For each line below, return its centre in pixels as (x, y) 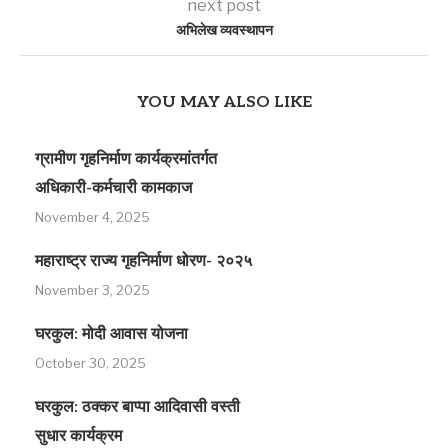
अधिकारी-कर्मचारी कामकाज (113, 188)
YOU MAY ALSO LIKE (224, 102)
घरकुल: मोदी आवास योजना (111, 334)
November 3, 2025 (92, 289)
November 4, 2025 (92, 216)
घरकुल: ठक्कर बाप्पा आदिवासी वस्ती (137, 407)
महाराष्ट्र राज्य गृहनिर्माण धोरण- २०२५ (143, 261)
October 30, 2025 (90, 362)
